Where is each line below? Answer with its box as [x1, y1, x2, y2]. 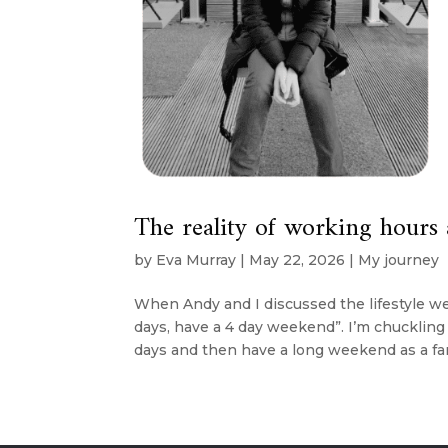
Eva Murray [156, 250, 237, 269]
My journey [358, 250, 440, 269]
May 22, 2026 [249, 250, 346, 269]
